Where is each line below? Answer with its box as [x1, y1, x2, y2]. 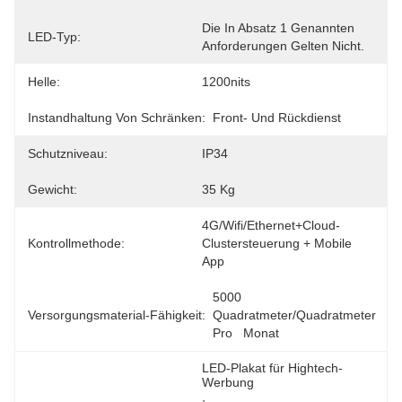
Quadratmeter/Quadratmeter [213, 308, 376, 322]
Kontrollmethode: [28, 236, 125, 250]
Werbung [202, 375, 254, 389]
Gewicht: [28, 182, 77, 197]
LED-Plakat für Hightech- [202, 361, 343, 375]
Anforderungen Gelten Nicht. [202, 39, 364, 53]
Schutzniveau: [28, 146, 108, 161]
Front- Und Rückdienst [213, 110, 341, 125]
